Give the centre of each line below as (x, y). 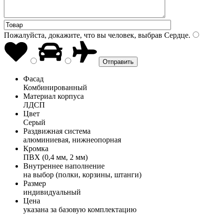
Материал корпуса (54, 96)
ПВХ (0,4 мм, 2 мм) (55, 157)
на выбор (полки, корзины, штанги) (82, 174)
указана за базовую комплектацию (80, 209)
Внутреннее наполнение (64, 166)
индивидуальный (52, 192)
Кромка (36, 148)
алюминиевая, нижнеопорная (72, 139)
